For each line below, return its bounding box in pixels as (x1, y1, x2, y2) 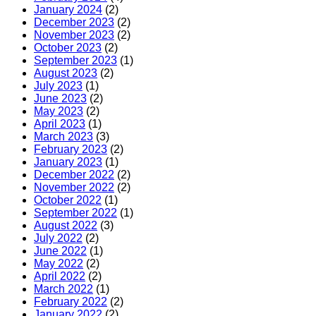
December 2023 (34, 16, 114, 29)
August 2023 (34, 67, 97, 80)
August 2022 (34, 219, 97, 232)
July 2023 (34, 80, 83, 92)
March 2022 (34, 283, 93, 296)
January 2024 (34, 4, 102, 16)
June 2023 (34, 92, 87, 105)
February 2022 (34, 296, 107, 308)
